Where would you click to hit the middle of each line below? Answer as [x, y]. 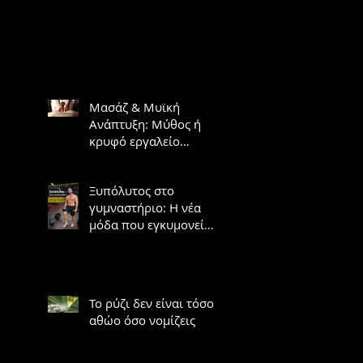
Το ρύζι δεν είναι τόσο [152, 303]
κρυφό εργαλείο [135, 141]
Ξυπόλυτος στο [132, 190]
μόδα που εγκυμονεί [147, 224]
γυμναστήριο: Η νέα [145, 207]
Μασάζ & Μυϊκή [135, 107]
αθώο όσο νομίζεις [142, 320]
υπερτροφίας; [128, 158]
